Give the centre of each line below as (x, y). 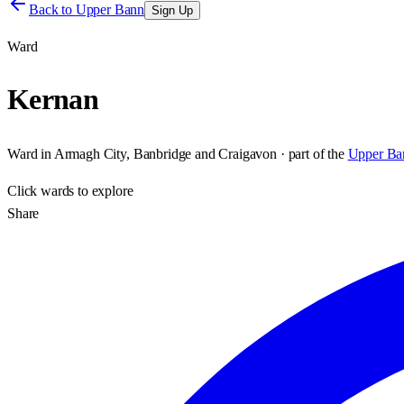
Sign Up (173, 10)
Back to (52, 9)
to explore (104, 190)
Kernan (53, 100)
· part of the (311, 153)
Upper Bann (110, 9)
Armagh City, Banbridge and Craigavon (165, 153)
